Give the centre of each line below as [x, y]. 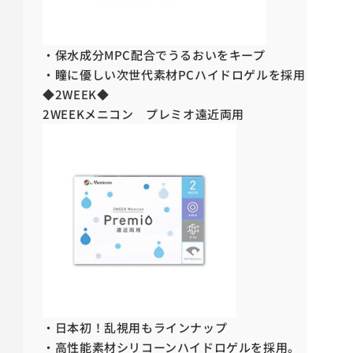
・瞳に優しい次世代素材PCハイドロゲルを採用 [174, 75]
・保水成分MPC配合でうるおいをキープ [154, 55]
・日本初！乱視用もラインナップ [135, 328]
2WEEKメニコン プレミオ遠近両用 [143, 114]
